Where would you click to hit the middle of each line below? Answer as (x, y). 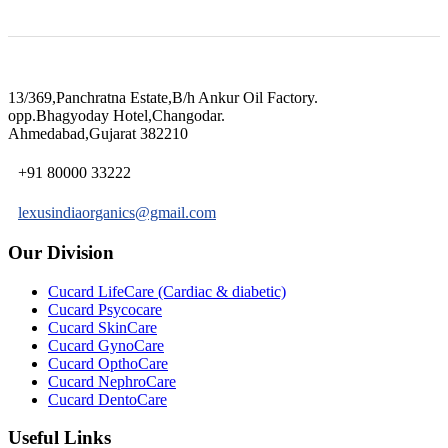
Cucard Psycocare (105, 309)
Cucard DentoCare (107, 399)
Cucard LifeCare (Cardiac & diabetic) (167, 291)
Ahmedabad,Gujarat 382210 (98, 134)
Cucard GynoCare (106, 345)
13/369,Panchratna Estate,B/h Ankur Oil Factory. (163, 98)
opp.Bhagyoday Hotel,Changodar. (116, 116)
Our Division (61, 253)
